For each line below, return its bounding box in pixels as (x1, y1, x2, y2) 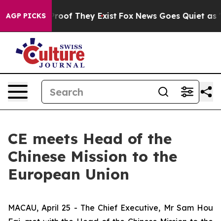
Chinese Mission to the (8, 147, 177, 166)
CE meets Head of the (8, 129, 172, 148)
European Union (8, 165, 129, 184)
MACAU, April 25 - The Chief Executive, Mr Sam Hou (8, 203, 213, 213)
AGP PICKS (6, 11, 46, 20)
